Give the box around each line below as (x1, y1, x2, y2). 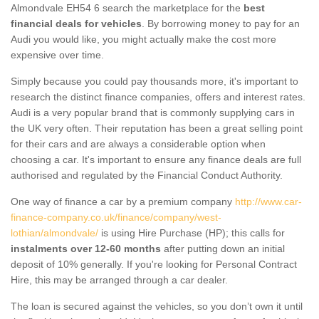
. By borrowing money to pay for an (142, 17, 300, 29)
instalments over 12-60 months (11, 242, 161, 254)
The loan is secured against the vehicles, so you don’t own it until (11, 300, 303, 312)
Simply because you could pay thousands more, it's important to (11, 75, 298, 87)
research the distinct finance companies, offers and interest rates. (11, 90, 305, 103)
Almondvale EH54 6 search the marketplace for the (11, 1, 244, 14)
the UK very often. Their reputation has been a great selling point (11, 122, 303, 134)
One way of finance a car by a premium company (11, 195, 235, 207)
